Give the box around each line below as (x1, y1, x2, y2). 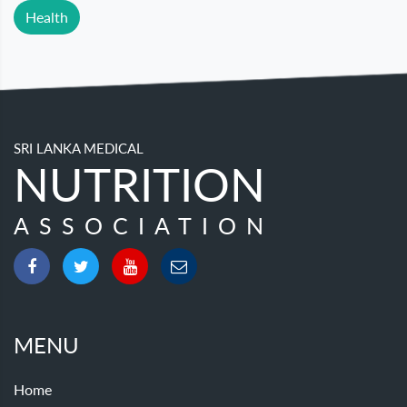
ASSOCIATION (14, 212, 273, 240)
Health (25, 8, 68, 26)
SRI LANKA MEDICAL (14, 140, 144, 157)
